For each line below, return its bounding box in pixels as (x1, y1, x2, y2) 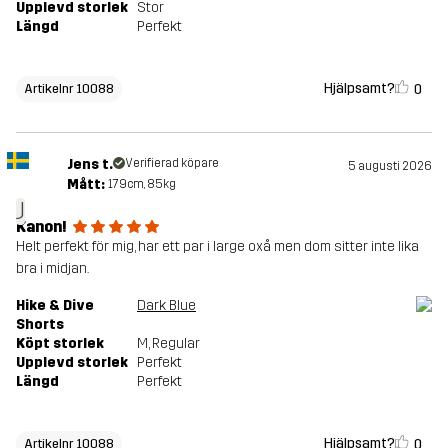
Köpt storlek (16, 335, 104, 353)
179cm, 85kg (107, 177, 176, 192)
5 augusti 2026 (348, 159, 432, 174)
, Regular (148, 335, 200, 353)
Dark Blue (137, 297, 196, 315)
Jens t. (66, 156, 113, 174)
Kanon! (16, 217, 67, 237)
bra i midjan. (16, 260, 89, 278)
